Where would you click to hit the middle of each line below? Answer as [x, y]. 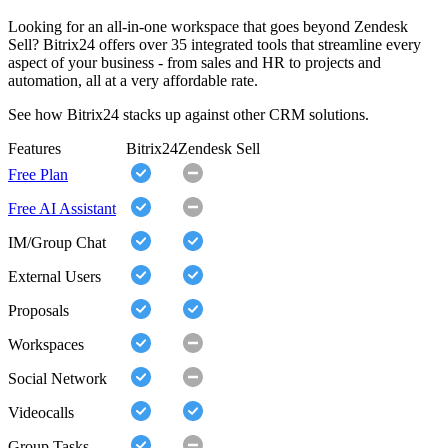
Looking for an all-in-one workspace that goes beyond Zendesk [208, 27]
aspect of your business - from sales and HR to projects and [194, 63]
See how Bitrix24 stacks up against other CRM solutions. [188, 115]
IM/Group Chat [57, 243]
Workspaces [46, 345]
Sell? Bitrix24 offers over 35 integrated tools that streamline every [214, 45]
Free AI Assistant [62, 209]
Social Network [57, 379]
